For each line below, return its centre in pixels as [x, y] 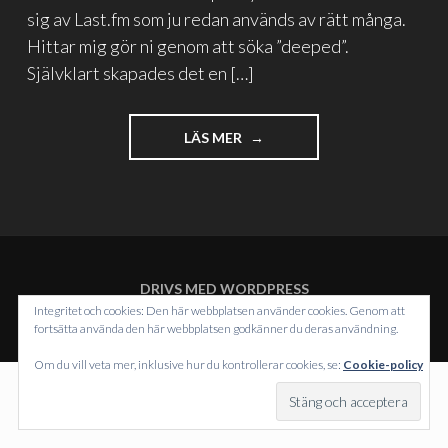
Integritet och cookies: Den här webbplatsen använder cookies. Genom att [219, 310]
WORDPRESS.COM [316, 310]
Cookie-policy [383, 364]
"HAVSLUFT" [286, 136]
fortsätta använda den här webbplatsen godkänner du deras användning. [216, 328]
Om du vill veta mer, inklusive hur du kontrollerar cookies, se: [188, 364]
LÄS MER [214, 137]
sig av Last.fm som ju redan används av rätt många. [216, 19]
